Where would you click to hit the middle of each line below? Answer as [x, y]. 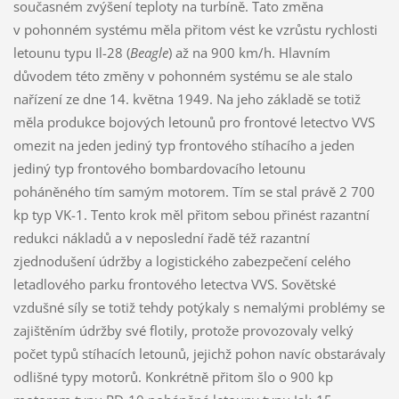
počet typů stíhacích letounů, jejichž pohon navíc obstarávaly [199, 353]
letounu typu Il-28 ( [71, 52]
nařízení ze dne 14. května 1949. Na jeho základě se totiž [187, 98]
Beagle [149, 52]
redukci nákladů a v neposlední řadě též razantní [161, 237]
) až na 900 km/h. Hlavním [249, 52]
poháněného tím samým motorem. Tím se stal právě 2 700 [194, 191]
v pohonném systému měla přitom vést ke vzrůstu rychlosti [195, 29]
